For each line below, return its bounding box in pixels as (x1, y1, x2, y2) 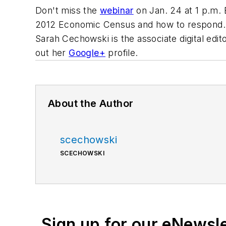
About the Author (48, 97, 134, 110)
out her (35, 47, 69, 59)
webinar (100, 5, 134, 16)
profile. (105, 47, 138, 59)
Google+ (69, 47, 106, 59)
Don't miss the (35, 5, 100, 16)
